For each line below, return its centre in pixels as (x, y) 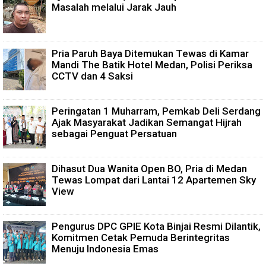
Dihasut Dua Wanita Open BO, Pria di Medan (149, 169)
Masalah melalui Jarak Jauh (114, 7)
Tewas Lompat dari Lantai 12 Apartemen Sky (154, 180)
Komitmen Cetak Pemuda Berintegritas (141, 238)
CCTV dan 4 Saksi (92, 76)
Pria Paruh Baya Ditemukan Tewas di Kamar (150, 54)
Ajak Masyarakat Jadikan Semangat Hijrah (147, 123)
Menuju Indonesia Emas (105, 249)
